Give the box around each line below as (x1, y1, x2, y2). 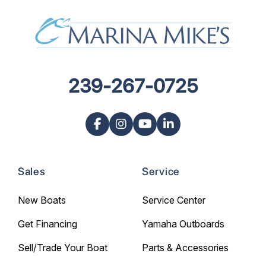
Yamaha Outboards (142, 218, 224, 230)
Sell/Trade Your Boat (18, 242, 107, 254)
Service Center (142, 194, 205, 207)
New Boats (18, 194, 66, 207)
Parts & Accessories (142, 242, 229, 254)
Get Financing (18, 218, 77, 230)
